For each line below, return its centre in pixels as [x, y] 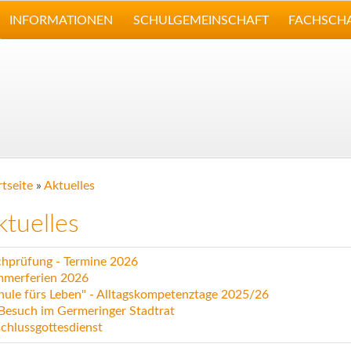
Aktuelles [69, 186]
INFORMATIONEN [62, 20]
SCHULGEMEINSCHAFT [201, 20]
